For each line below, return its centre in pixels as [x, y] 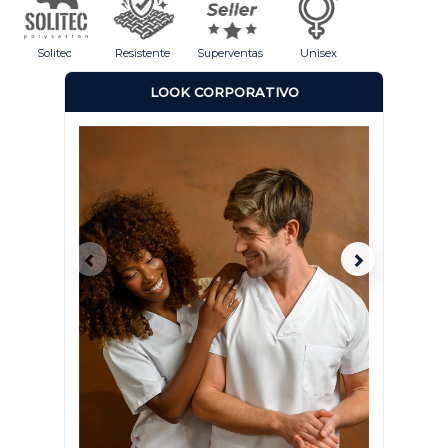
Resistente [142, 53]
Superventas [230, 53]
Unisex [318, 53]
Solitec [54, 53]
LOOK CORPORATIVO [224, 92]
